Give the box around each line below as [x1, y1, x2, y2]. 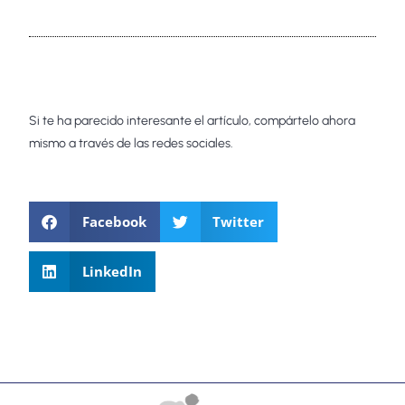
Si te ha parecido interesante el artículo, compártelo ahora [29, 113, 356, 129]
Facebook [81, 212, 146, 231]
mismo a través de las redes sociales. [29, 136, 234, 152]
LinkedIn [81, 262, 142, 281]
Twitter [212, 212, 265, 231]
